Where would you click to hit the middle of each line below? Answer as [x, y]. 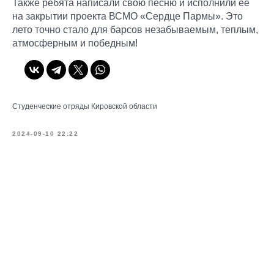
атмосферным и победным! [75, 43]
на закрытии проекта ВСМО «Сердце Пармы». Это [128, 16]
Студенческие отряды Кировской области [85, 106]
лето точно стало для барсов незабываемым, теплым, [135, 29]
